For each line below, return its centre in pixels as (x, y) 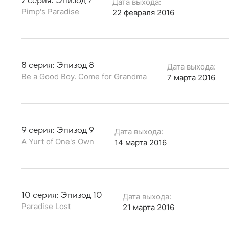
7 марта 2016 (191, 77)
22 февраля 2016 (143, 12)
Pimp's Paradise (50, 11)
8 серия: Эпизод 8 (58, 65)
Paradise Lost (46, 206)
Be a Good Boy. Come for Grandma (84, 76)
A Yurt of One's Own (58, 141)
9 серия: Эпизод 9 (58, 130)
